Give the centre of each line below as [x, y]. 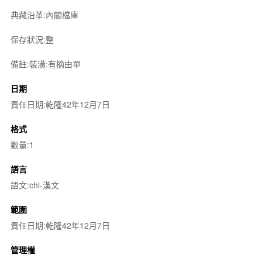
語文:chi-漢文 [35, 185]
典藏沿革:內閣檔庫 [44, 14]
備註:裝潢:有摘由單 [45, 63]
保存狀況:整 [32, 39]
